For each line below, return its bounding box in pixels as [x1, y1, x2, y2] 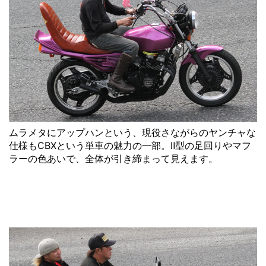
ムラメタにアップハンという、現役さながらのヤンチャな [9, 126, 256, 138]
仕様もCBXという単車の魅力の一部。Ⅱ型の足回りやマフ [9, 140, 251, 151]
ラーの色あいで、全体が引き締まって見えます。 [9, 153, 218, 164]
